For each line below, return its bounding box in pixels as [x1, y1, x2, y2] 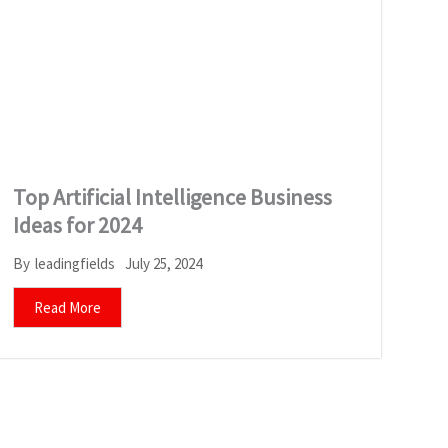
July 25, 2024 [124, 253, 202, 273]
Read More [33, 297, 101, 317]
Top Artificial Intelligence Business [12, 182, 332, 211]
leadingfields [34, 254, 115, 274]
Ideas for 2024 [12, 210, 142, 239]
